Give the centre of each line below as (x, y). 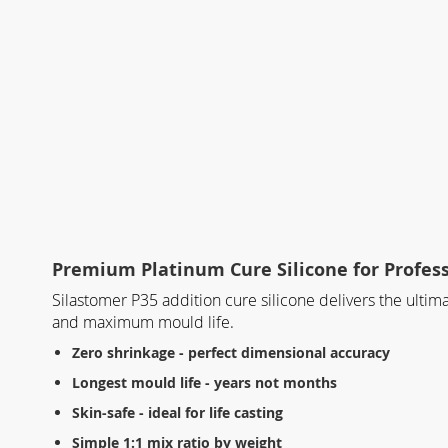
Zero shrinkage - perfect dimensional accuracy (231, 353)
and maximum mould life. (143, 322)
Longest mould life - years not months (204, 383)
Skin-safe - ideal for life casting (177, 413)
